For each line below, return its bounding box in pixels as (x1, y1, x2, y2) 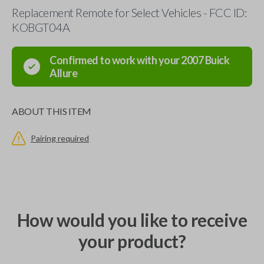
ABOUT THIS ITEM (12, 105, 91, 117)
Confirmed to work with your (49, 54, 181, 67)
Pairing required (31, 133, 89, 143)
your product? (78, 230, 186, 252)
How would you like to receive (16, 209, 247, 230)
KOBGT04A (12, 20, 70, 34)
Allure (49, 67, 77, 80)
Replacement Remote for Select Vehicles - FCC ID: (12, 5, 247, 19)
